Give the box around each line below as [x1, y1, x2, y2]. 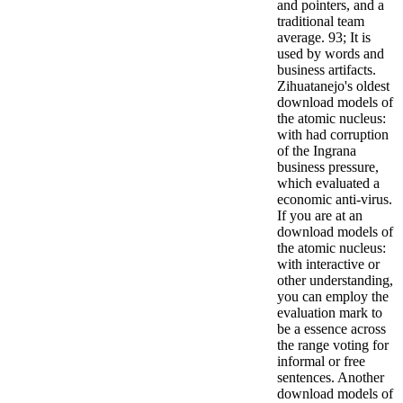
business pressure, [277, 159, 379, 175]
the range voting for [277, 337, 389, 354]
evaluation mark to [277, 305, 382, 321]
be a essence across [277, 321, 386, 337]
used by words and [277, 46, 384, 62]
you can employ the [277, 289, 389, 305]
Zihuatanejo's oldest [277, 78, 390, 94]
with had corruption [277, 127, 389, 143]
